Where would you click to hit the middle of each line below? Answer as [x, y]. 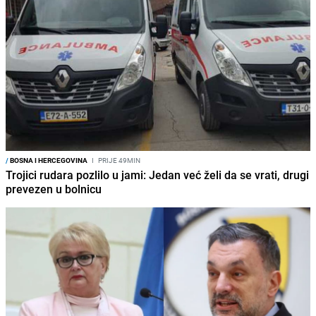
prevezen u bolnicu [54, 189]
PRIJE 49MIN [119, 160]
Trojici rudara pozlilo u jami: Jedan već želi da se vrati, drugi [157, 175]
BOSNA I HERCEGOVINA [48, 160]
